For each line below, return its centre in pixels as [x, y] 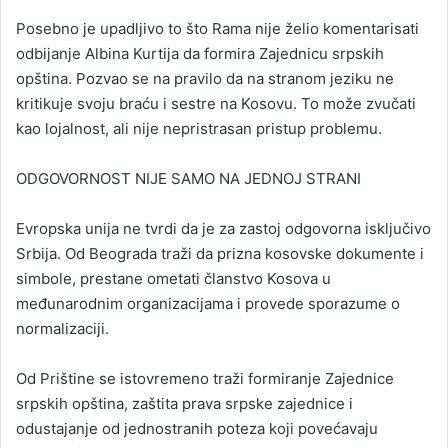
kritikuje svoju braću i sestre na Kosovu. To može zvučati [216, 103]
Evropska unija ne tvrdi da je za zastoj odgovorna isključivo [223, 228]
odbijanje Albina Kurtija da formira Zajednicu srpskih [200, 53]
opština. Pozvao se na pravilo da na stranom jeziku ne [205, 78]
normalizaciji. [62, 328]
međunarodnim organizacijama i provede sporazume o [208, 303]
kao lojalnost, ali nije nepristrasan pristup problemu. [199, 128]
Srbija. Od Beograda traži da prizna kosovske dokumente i [220, 253]
